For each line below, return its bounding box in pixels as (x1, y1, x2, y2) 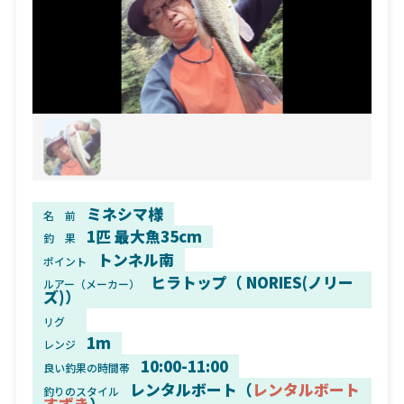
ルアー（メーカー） (42, 276, 140, 292)
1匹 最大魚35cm (86, 225, 202, 248)
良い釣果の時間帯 (42, 359, 130, 375)
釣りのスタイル (42, 382, 119, 399)
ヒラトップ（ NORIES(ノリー (150, 271, 353, 294)
